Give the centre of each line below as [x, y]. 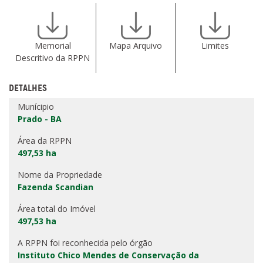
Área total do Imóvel [57, 209]
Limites [215, 46]
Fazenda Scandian [55, 187]
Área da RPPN [45, 141]
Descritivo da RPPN [53, 58]
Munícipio [36, 107]
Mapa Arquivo [136, 46]
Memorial [53, 46]
